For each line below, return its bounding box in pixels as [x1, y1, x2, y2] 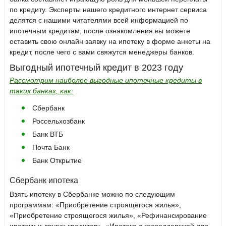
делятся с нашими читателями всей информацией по [10, 16, 188, 25]
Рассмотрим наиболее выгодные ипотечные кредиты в [10, 76, 202, 85]
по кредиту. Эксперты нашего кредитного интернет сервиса [10, 6, 207, 14]
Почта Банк [32, 143, 70, 152]
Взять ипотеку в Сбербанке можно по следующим [10, 190, 175, 199]
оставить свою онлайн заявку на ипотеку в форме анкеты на [10, 37, 210, 46]
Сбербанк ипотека [10, 176, 78, 185]
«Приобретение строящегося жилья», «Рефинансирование [10, 211, 207, 220]
